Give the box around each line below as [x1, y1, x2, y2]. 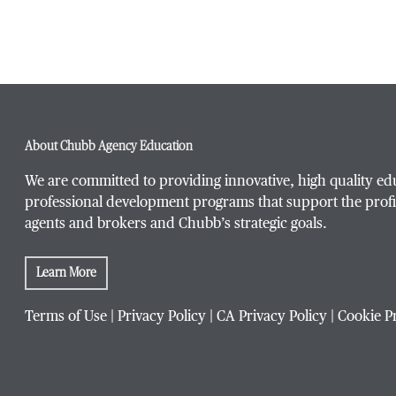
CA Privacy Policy [217, 309, 327, 324]
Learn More [36, 267, 96, 279]
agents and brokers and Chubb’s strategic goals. [25, 217, 327, 232]
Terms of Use [25, 309, 107, 324]
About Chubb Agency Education [25, 141, 193, 153]
